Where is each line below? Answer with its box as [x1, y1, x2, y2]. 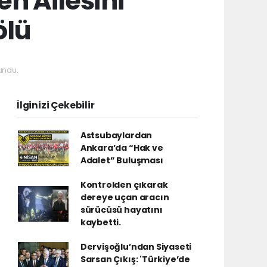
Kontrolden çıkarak [80, 179, 168, 191]
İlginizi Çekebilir [17, 99, 95, 111]
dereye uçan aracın [80, 191, 169, 203]
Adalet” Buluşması [80, 154, 163, 166]
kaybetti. [80, 216, 122, 228]
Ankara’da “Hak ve [80, 142, 163, 154]
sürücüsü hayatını [80, 204, 163, 216]
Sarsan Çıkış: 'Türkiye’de [80, 253, 191, 265]
